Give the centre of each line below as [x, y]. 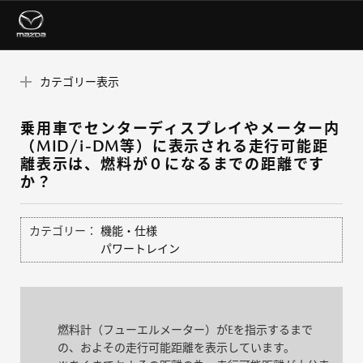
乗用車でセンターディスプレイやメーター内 [180, 129]
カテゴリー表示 [79, 82]
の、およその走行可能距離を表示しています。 [176, 348]
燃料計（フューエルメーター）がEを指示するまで [185, 330]
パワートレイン [140, 249]
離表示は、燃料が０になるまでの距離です [173, 164]
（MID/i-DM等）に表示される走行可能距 [175, 147]
